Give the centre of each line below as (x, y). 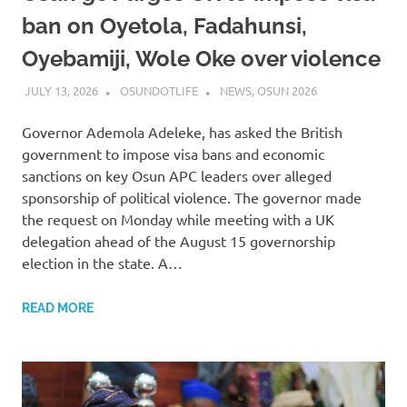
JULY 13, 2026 (61, 90)
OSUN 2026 (287, 90)
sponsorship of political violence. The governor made (192, 197)
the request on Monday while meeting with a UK (178, 218)
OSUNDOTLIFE (159, 90)
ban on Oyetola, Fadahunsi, (164, 26)
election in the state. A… (102, 262)
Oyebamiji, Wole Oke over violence (201, 59)
